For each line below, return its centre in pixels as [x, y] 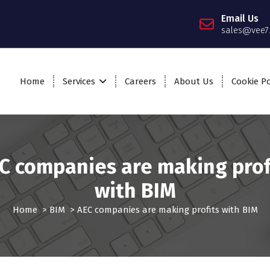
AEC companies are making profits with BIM [167, 210]
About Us [194, 82]
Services [79, 82]
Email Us [240, 18]
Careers [141, 82]
